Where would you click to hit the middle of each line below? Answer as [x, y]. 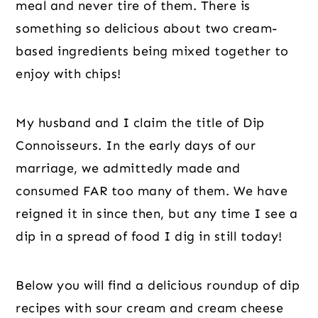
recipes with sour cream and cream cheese [150, 308]
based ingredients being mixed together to [152, 51]
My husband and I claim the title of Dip [140, 122]
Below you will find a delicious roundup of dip [158, 285]
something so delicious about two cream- [147, 28]
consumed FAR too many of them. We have [152, 191]
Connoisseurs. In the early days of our [136, 145]
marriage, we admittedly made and [128, 168]
